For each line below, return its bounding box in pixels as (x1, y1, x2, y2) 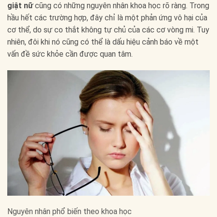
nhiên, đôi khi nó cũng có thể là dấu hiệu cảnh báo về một (7, 37, 199, 47)
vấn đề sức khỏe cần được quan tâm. (7, 49, 133, 59)
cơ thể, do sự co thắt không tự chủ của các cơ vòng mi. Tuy (7, 25, 209, 35)
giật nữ (7, 1, 33, 11)
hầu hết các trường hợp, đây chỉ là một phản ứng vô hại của (7, 13, 207, 23)
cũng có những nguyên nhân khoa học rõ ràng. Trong (33, 1, 209, 11)
